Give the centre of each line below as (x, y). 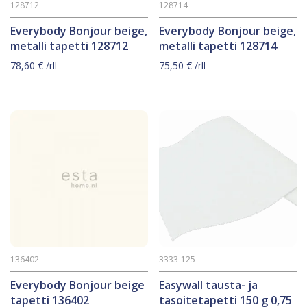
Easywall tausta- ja (209, 285)
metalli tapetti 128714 (218, 46)
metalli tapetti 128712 (69, 46)
